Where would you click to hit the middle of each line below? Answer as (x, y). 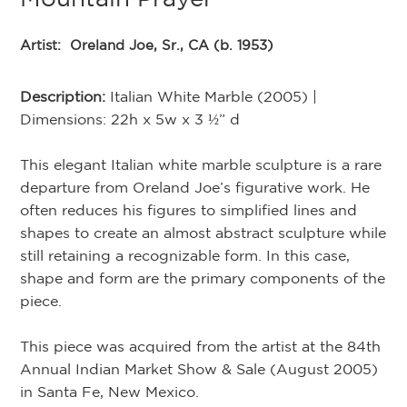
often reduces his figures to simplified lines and (189, 209)
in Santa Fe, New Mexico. (110, 391)
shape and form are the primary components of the (203, 278)
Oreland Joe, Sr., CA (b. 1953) (172, 45)
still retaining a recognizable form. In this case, (185, 255)
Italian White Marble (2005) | (214, 96)
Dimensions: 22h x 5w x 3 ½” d (130, 119)
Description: (65, 96)
